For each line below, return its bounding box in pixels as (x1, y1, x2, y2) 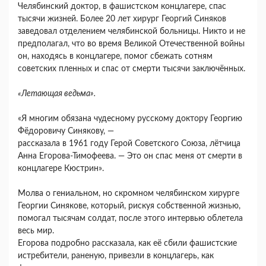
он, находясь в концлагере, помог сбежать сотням (18, 52, 213, 61)
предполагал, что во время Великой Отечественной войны (18, 40, 245, 49)
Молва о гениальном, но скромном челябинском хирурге (18, 189, 239, 198)
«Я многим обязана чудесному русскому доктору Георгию (18, 115, 242, 123)
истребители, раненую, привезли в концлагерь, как (18, 252, 214, 261)
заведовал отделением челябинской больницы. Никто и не (18, 27, 245, 36)
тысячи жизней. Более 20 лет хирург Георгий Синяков (18, 15, 226, 24)
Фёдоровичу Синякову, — (18, 127, 114, 136)
